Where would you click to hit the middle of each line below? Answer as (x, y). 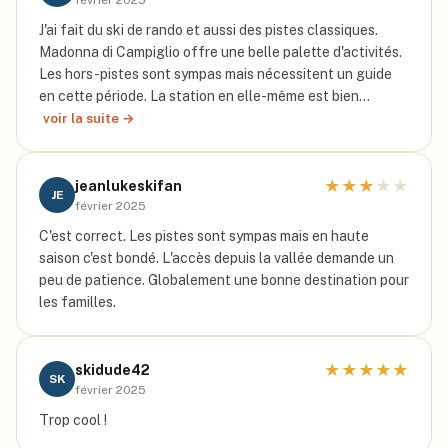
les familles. (77, 302)
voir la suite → (89, 118)
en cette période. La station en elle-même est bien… (204, 96)
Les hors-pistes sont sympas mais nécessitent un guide (215, 74)
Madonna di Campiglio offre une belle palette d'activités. (220, 52)
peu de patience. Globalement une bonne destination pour (224, 280)
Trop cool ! (73, 420)
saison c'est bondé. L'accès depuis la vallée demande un (216, 258)
